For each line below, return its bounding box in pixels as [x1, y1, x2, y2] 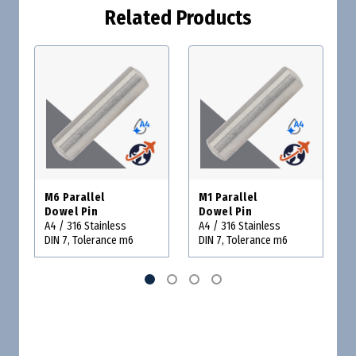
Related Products [104, 6, 252, 31]
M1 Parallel [198, 191, 257, 205]
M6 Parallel [44, 191, 105, 205]
